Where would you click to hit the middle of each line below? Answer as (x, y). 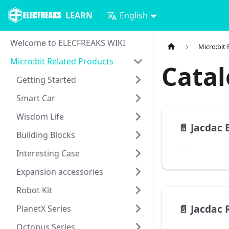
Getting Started (46, 80)
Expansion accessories (60, 172)
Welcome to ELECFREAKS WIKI (68, 43)
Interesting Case (48, 153)
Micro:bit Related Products (62, 61)
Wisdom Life (40, 117)
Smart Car (36, 98)
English (134, 15)
